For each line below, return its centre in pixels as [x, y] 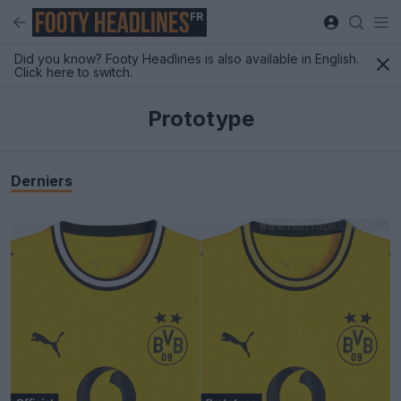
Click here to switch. [73, 72]
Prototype [200, 119]
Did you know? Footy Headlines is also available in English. [187, 59]
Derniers [42, 181]
